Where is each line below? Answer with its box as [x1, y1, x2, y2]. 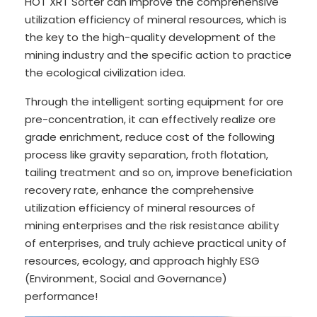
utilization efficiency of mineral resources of [25, 200, 255, 216]
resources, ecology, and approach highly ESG [25, 253, 260, 269]
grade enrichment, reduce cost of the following [25, 129, 275, 145]
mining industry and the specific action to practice [25, 47, 292, 63]
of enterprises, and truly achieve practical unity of [25, 236, 287, 251]
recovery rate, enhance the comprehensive [25, 183, 254, 198]
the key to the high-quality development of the [25, 30, 276, 45]
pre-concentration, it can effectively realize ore [25, 112, 276, 127]
